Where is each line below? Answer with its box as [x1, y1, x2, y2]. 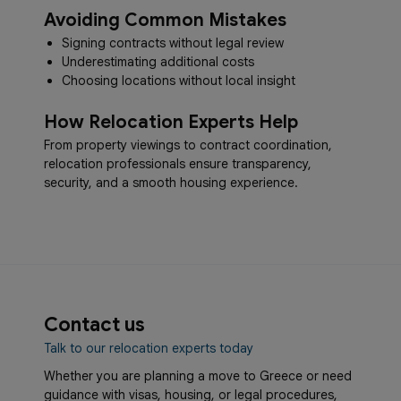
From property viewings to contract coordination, [44, 137, 332, 153]
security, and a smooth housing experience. [44, 175, 298, 191]
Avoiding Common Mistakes [44, 9, 286, 31]
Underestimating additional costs [62, 54, 254, 70]
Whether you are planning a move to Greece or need [44, 368, 352, 384]
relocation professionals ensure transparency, [44, 156, 311, 172]
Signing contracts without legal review [62, 35, 284, 51]
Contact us [44, 312, 145, 337]
